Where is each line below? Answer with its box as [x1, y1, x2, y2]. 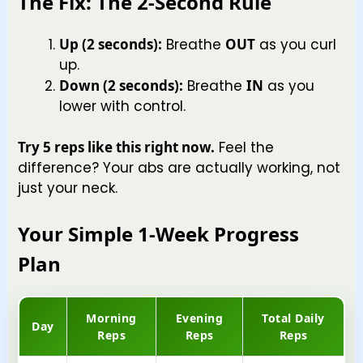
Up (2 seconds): [59, 34, 162, 53]
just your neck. [18, 178, 117, 199]
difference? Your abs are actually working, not [18, 158, 340, 178]
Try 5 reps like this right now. [18, 138, 215, 157]
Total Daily [262, 310, 325, 326]
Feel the [215, 138, 274, 158]
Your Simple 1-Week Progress [18, 220, 299, 247]
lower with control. [59, 96, 186, 116]
